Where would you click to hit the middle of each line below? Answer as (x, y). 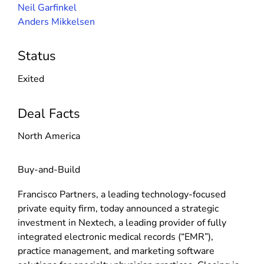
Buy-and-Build (49, 170)
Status (37, 56)
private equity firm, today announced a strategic (118, 208)
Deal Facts (49, 113)
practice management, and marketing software (116, 251)
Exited (31, 79)
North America (49, 136)
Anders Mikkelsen (56, 22)
